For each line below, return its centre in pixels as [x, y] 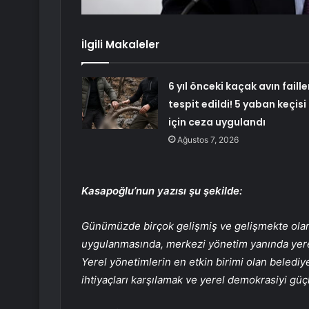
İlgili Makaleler [120, 45]
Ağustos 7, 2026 [208, 140]
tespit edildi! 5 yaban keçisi [237, 104]
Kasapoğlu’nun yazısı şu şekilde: [162, 191]
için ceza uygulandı [217, 122]
